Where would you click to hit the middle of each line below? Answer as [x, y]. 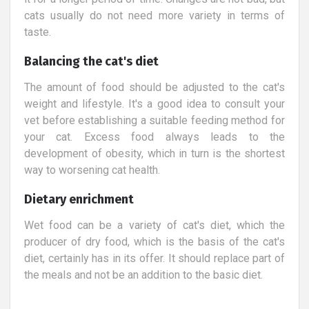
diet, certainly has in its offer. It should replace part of [154, 258]
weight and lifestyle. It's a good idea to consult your [154, 103]
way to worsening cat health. [92, 170]
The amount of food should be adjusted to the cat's [154, 87]
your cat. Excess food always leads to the [154, 137]
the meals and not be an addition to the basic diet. [143, 275]
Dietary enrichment [79, 199]
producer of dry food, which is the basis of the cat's [154, 241]
